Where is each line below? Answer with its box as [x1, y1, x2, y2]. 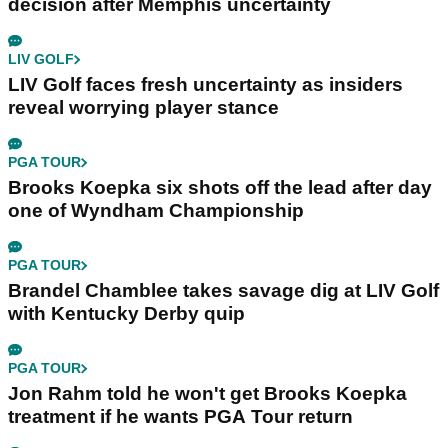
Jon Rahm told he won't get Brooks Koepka [8, 383, 407, 405]
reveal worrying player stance [8, 97, 279, 119]
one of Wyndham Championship [8, 200, 304, 222]
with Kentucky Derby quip [8, 303, 245, 325]
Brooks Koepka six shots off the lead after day [8, 177, 432, 199]
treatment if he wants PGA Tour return [8, 406, 353, 428]
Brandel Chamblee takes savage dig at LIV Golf [8, 280, 439, 302]
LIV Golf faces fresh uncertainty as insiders [8, 74, 403, 96]
